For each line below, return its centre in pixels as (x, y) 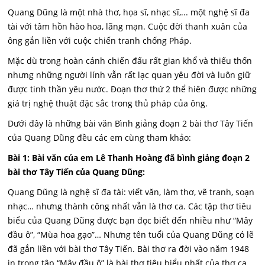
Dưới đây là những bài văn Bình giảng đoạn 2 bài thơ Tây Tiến (131, 123)
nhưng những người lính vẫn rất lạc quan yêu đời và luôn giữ (129, 75)
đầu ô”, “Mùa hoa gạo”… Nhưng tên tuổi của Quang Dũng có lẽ (131, 235)
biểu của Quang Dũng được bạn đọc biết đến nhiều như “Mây (130, 220)
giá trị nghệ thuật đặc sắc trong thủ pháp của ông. (108, 103)
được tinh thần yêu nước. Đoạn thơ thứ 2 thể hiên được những (132, 89)
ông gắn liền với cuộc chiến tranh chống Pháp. (100, 41)
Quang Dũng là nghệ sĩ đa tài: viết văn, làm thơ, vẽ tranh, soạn (131, 192)
